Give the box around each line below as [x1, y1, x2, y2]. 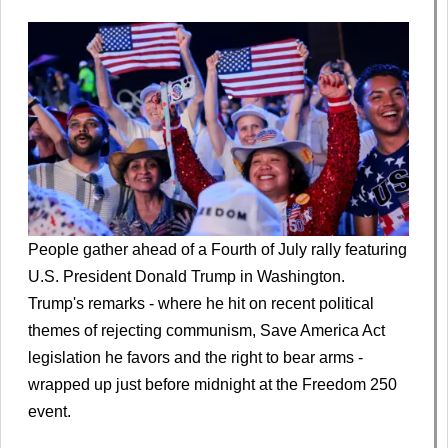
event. [28, 403, 71, 421]
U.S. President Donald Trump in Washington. [28, 268, 345, 286]
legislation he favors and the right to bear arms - [28, 349, 363, 367]
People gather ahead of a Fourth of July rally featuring [28, 241, 407, 259]
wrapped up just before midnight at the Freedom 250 [28, 376, 397, 394]
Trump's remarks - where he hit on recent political [28, 295, 374, 313]
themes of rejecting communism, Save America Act [28, 322, 385, 340]
